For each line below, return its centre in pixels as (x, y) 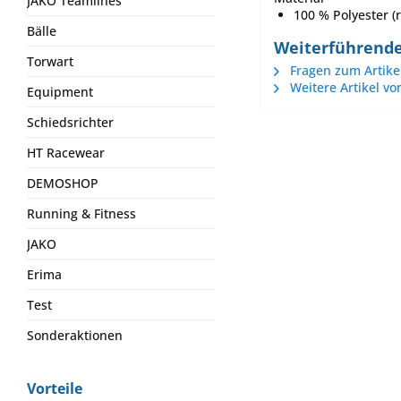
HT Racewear (66, 153)
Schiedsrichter (70, 122)
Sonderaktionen (75, 335)
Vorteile (55, 388)
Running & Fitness (81, 213)
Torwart (50, 61)
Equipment (60, 92)
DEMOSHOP (63, 183)
